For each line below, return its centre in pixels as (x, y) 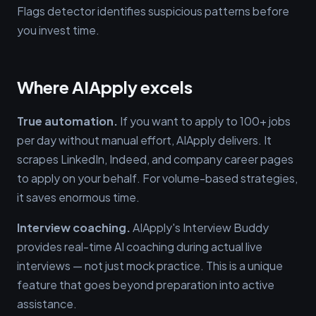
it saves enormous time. (78, 197)
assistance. (47, 304)
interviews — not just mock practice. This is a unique (150, 266)
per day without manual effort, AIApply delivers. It (144, 140)
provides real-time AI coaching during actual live (140, 247)
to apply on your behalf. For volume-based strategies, (157, 178)
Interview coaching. (74, 227)
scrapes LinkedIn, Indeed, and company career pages (155, 159)
